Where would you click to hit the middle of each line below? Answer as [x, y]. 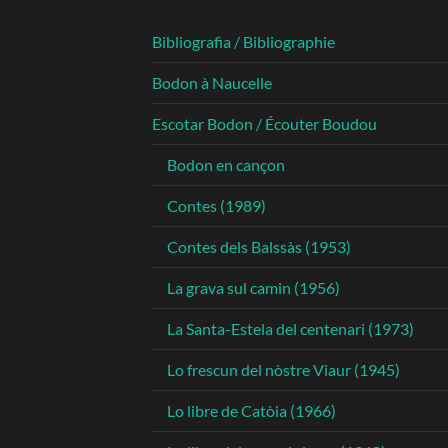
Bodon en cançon [226, 165]
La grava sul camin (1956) [253, 288]
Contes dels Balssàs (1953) [259, 247]
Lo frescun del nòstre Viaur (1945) [283, 370]
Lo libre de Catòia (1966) [251, 411]
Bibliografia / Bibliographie [243, 42]
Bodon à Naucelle [212, 83]
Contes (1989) [216, 206]
